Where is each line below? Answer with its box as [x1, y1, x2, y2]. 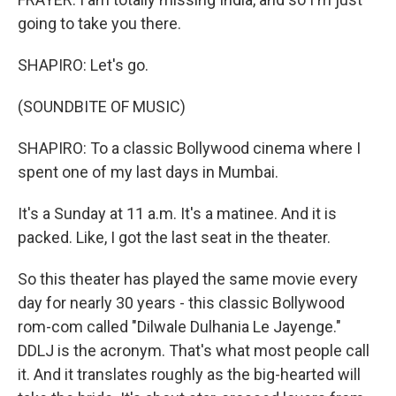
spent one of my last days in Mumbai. [18, 163, 278, 181]
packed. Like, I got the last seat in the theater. [18, 228, 331, 247]
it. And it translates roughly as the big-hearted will [18, 365, 361, 384]
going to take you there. [18, 14, 181, 33]
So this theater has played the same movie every [18, 270, 358, 288]
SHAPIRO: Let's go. [18, 56, 148, 74]
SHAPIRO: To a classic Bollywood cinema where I [18, 139, 361, 157]
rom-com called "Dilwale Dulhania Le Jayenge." [18, 317, 341, 336]
